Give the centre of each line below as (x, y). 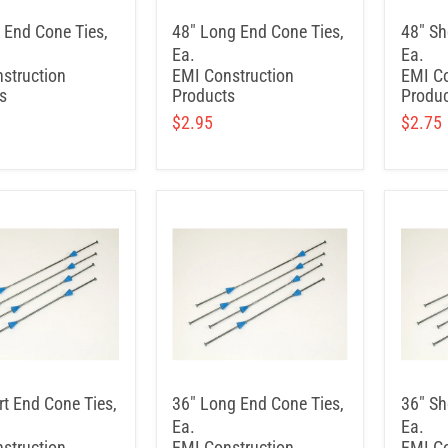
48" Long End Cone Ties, (258, 31)
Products (203, 95)
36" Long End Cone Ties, (258, 403)
